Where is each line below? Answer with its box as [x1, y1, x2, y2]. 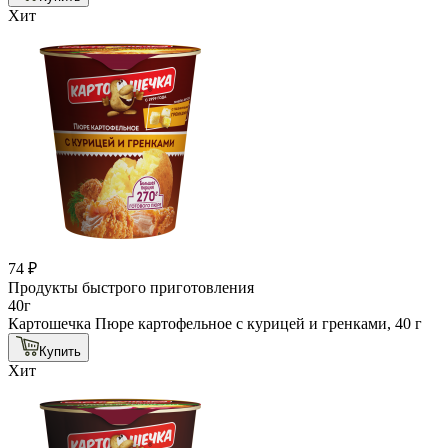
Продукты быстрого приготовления [8, 278, 254, 296]
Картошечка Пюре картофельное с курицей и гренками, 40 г [8, 314, 422, 332]
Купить [39, 343, 81, 359]
